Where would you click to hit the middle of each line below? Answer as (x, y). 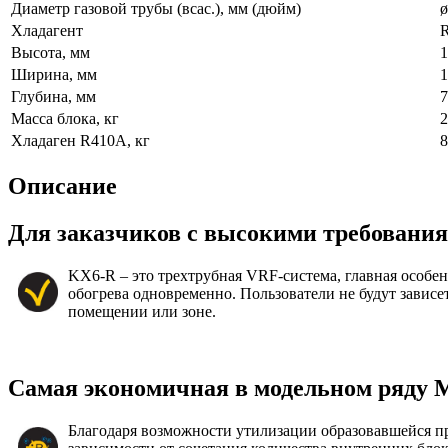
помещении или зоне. (142, 311)
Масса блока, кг (65, 119)
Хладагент (47, 31)
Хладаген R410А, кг (80, 141)
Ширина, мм (54, 75)
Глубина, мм (53, 97)
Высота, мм (50, 53)
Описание (62, 185)
